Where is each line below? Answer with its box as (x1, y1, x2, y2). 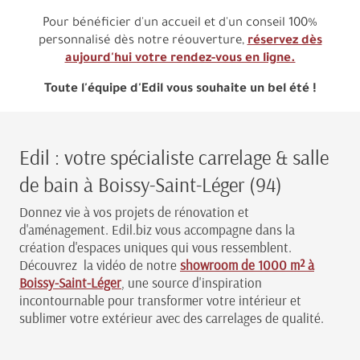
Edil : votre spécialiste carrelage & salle (19, 144, 329, 170)
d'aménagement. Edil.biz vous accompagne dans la (19, 221, 295, 239)
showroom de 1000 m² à (180, 256, 314, 274)
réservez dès (247, 34, 322, 48)
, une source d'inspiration (121, 274, 262, 292)
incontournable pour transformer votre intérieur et (19, 292, 301, 309)
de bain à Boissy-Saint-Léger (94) (19, 171, 282, 197)
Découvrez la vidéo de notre (19, 256, 180, 274)
